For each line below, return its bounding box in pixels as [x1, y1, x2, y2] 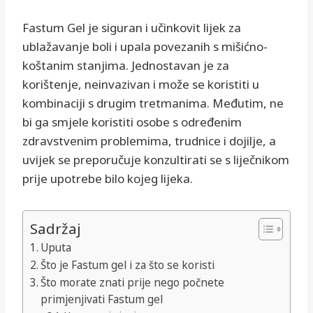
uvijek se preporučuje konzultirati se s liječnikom [22, 152, 289, 168]
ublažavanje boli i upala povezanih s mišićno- [22, 38, 268, 55]
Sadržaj [30, 219, 81, 239]
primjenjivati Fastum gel [41, 292, 163, 307]
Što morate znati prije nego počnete [41, 275, 225, 290]
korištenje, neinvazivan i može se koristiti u [22, 76, 259, 93]
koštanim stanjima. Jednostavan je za [22, 57, 229, 74]
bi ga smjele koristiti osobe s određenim [22, 114, 242, 131]
